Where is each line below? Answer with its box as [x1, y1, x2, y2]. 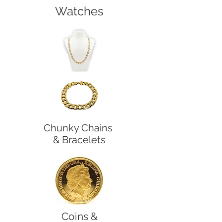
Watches [55, 3, 104, 18]
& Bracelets [53, 133, 106, 146]
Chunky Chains [44, 121, 115, 134]
